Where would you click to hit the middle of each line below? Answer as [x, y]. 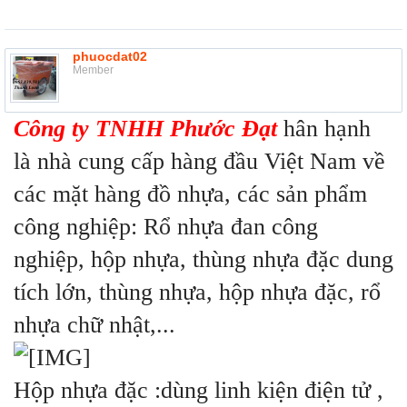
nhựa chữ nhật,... [94, 325]
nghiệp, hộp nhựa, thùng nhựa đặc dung [203, 260]
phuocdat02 [110, 57]
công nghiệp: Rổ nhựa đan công [166, 227]
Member [93, 70]
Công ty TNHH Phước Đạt [145, 129]
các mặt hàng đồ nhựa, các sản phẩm [190, 194]
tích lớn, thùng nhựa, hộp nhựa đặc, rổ [197, 293]
